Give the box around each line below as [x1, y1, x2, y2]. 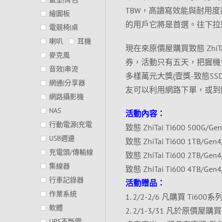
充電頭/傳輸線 [49, 148, 93, 157]
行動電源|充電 [49, 120, 92, 129]
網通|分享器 [49, 78, 85, 87]
